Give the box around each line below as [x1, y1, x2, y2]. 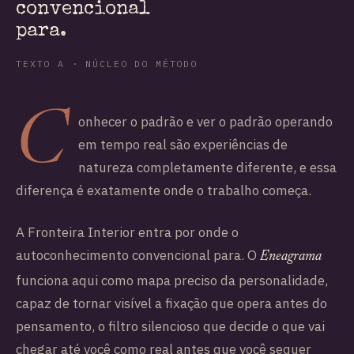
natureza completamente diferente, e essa [78, 159, 337, 176]
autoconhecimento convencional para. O [16, 246, 260, 264]
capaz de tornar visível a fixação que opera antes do [16, 294, 327, 312]
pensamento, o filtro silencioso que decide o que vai [16, 317, 325, 335]
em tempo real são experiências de [78, 136, 288, 153]
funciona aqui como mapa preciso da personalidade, [16, 271, 328, 289]
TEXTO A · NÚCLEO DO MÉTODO [16, 58, 198, 70]
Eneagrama [260, 249, 322, 264]
